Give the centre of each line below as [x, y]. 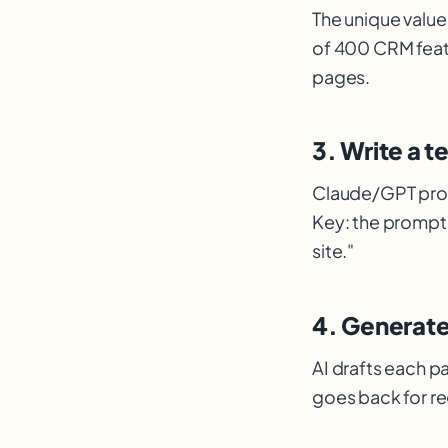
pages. [341, 77]
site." [333, 251]
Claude [342, 193]
